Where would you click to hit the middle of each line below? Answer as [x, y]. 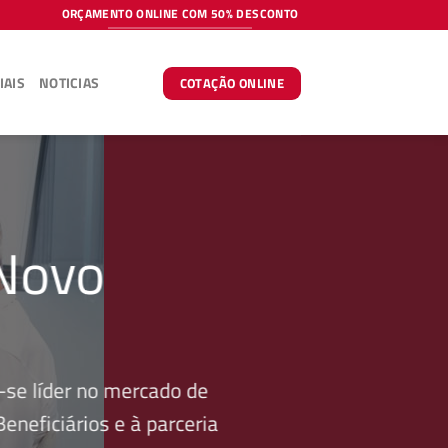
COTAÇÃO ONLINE [232, 82]
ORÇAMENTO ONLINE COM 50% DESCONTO [180, 14]
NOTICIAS [69, 82]
